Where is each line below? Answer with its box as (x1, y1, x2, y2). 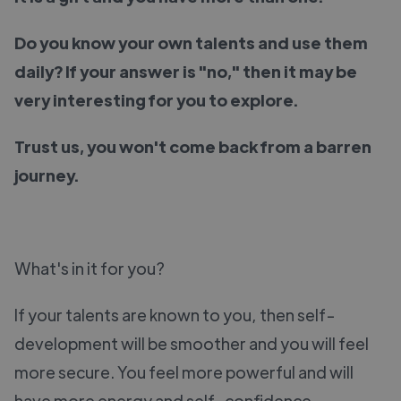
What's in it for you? (14, 257, 165, 278)
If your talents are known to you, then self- (14, 303, 336, 325)
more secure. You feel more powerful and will (14, 361, 354, 382)
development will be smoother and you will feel (14, 332, 369, 354)
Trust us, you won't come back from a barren (14, 135, 371, 157)
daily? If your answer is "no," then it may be (14, 60, 357, 81)
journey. (14, 164, 79, 185)
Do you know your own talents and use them (14, 31, 368, 53)
